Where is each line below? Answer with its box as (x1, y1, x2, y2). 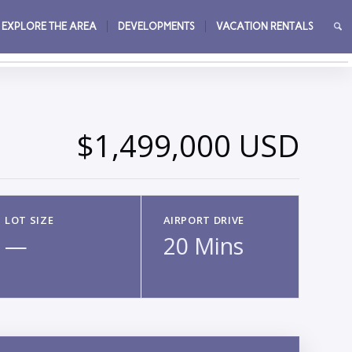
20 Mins (163, 230, 244, 261)
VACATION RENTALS (215, 20, 313, 32)
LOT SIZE (5, 213, 54, 227)
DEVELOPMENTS (117, 20, 195, 32)
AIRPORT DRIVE (163, 213, 244, 227)
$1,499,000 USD (77, 125, 299, 166)
